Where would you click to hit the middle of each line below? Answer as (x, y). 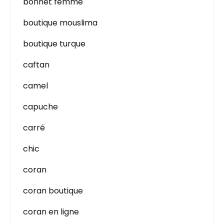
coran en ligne (51, 212)
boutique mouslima (60, 23)
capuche (40, 107)
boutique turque (54, 44)
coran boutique (53, 191)
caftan (36, 65)
